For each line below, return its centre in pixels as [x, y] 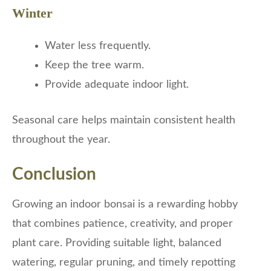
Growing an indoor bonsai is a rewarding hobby [125, 205]
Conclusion [54, 175]
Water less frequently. [98, 46]
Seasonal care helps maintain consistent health [124, 121]
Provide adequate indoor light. [117, 85]
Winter [32, 13]
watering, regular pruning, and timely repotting [124, 263]
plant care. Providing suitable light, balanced [117, 243]
